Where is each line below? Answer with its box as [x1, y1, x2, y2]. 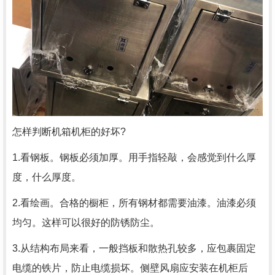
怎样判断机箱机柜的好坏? [12, 126, 126, 137]
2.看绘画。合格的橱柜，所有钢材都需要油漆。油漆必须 [12, 198, 256, 208]
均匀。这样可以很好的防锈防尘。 [12, 217, 160, 228]
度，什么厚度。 [12, 172, 81, 182]
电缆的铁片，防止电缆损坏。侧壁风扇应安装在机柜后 [12, 263, 248, 273]
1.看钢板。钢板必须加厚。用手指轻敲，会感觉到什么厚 [12, 152, 256, 163]
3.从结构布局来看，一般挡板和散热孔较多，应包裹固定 [12, 243, 256, 254]
